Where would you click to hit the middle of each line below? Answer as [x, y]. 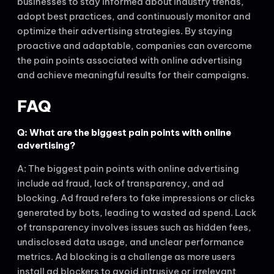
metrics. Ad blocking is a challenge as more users [126, 257]
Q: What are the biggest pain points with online [124, 133]
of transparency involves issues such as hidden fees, [134, 228]
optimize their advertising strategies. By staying [125, 31]
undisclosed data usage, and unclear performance [131, 242]
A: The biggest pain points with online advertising [128, 169]
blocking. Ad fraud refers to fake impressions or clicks [136, 198]
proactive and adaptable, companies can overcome [135, 45]
